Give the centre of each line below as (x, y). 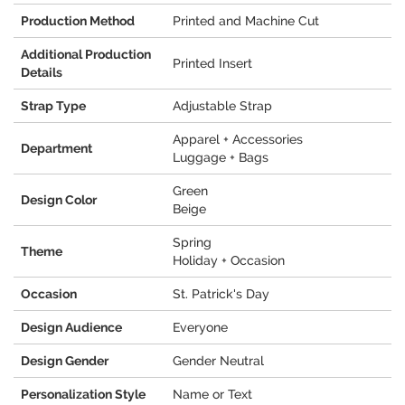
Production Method (78, 21)
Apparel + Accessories (238, 140)
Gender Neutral (218, 361)
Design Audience (71, 328)
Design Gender (65, 361)
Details (42, 73)
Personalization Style (83, 395)
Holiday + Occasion (229, 261)
